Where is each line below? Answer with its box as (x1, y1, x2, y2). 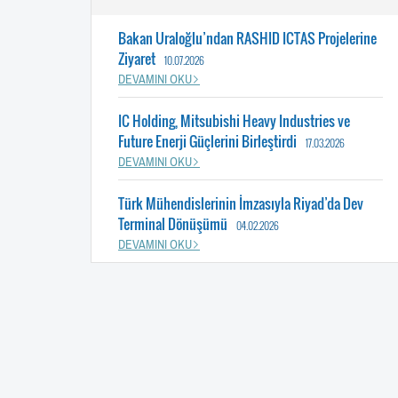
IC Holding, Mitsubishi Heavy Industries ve (118, 109, 350, 131)
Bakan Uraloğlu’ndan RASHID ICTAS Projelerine (118, 27, 377, 49)
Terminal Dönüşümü (118, 212, 227, 235)
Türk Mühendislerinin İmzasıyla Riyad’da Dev (118, 192, 363, 214)
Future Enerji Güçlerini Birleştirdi (118, 130, 297, 152)
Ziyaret (118, 47, 155, 69)
